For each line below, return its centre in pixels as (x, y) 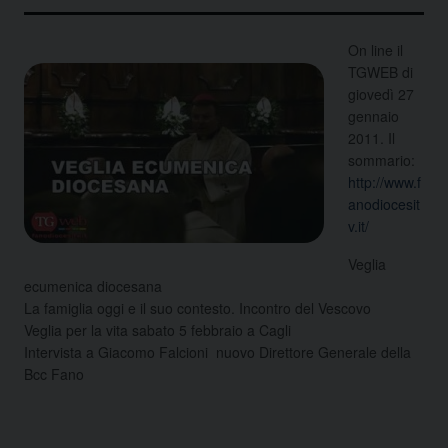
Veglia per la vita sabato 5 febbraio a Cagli (157, 329)
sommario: (381, 159)
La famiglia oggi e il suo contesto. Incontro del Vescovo (197, 307)
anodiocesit (384, 203)
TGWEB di (380, 71)
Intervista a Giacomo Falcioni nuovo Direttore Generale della (217, 351)
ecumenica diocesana (93, 285)
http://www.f (384, 181)
